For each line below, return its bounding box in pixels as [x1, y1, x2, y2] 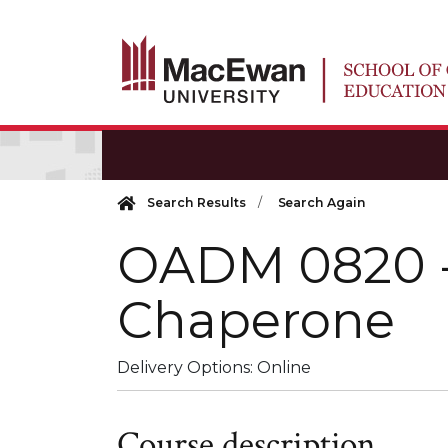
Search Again [277, 195, 367, 211]
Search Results [147, 195, 246, 211]
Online [257, 358, 311, 378]
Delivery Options [117, 358, 250, 378]
